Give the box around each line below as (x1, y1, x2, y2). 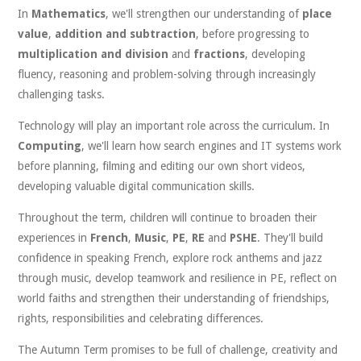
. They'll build (257, 230, 324, 244)
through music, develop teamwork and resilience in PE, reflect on (18, 271, 338, 284)
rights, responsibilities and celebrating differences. (18, 311, 264, 325)
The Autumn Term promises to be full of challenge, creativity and (18, 342, 338, 356)
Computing (18, 139, 82, 152)
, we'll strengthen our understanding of (106, 6, 303, 20)
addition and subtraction (55, 27, 197, 40)
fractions (193, 47, 246, 60)
